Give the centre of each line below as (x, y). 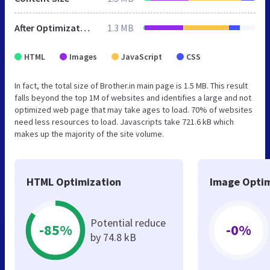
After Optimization (85, 27)
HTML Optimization (74, 181)
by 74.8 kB (113, 237)
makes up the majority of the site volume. (89, 133)
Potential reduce (128, 222)
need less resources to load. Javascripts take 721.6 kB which (124, 121)
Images (83, 56)
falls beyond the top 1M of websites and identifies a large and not (133, 97)
